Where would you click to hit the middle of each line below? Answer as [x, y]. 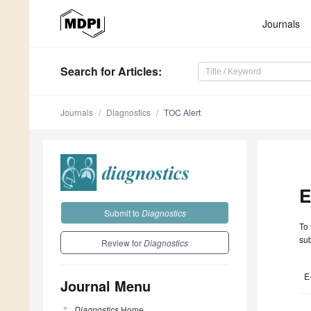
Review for [123, 242]
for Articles [128, 72]
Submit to [123, 212]
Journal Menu [106, 285]
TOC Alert [182, 112]
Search [79, 72]
